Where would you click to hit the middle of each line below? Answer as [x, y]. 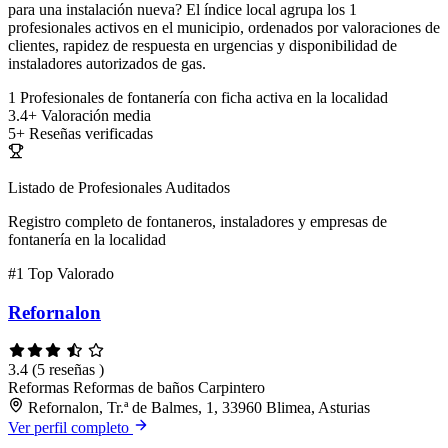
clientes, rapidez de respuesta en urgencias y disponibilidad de [202, 46]
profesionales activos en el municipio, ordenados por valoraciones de [224, 28]
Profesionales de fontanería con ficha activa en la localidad [204, 98]
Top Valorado [71, 274]
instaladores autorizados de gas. [107, 64]
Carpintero [231, 387]
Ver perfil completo [70, 427]
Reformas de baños [135, 387]
